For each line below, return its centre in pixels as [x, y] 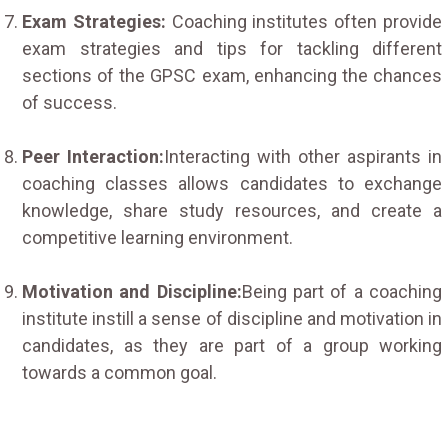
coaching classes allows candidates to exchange [232, 183]
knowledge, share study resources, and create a [232, 210]
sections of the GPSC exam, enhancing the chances [232, 75]
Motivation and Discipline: [132, 291]
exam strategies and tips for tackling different [232, 48]
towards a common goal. [119, 372]
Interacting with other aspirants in [303, 156]
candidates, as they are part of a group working [232, 345]
